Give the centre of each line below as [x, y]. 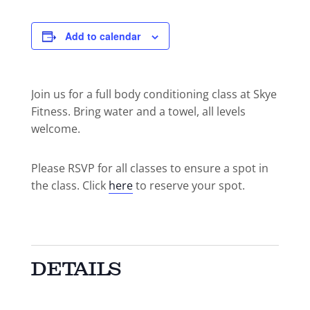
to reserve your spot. [189, 185]
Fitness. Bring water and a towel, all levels [138, 111]
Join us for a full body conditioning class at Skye [154, 94]
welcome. [55, 129]
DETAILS [76, 269]
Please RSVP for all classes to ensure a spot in [149, 168]
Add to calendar [102, 36]
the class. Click [70, 185]
